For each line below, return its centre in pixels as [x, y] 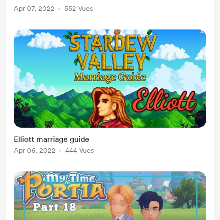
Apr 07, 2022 [34, 8]
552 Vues [79, 8]
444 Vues [80, 150]
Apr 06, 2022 [35, 150]
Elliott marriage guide [52, 139]
